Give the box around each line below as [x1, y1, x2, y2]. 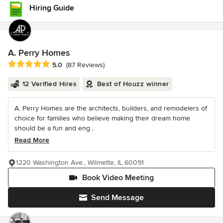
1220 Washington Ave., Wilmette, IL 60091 [16, 158, 144, 167]
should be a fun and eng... [14, 124, 95, 133]
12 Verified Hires [22, 80, 77, 89]
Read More [14, 136, 49, 145]
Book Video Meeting [82, 173, 154, 183]
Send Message [91, 193, 144, 203]
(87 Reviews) [66, 61, 105, 70]
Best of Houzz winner [97, 80, 169, 89]
